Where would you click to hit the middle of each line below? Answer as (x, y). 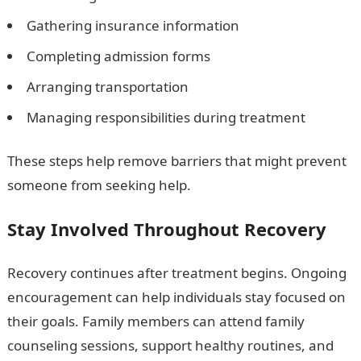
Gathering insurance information (133, 25)
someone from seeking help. (99, 185)
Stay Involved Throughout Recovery (166, 229)
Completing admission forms (118, 56)
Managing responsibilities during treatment (166, 117)
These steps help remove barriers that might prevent (176, 161)
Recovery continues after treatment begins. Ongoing (176, 273)
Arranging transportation (107, 87)
